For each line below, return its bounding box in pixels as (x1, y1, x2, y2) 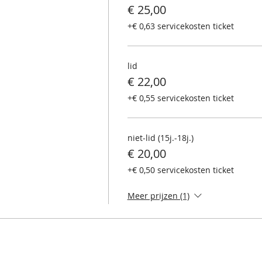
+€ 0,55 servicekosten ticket (127, 92, 234, 104)
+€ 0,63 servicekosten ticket (127, 20, 234, 32)
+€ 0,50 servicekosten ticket (127, 164, 234, 175)
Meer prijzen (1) (127, 189, 189, 201)
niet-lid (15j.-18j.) (127, 132, 194, 143)
